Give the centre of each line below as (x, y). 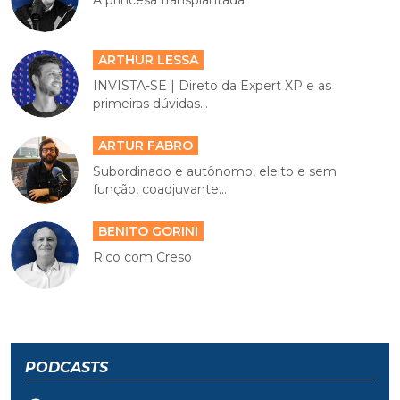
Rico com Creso (143, 257)
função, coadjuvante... (160, 189)
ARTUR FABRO (146, 145)
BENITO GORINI (149, 231)
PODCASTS (67, 367)
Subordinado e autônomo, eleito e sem (215, 171)
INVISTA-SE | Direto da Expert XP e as (212, 85)
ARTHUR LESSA (149, 59)
